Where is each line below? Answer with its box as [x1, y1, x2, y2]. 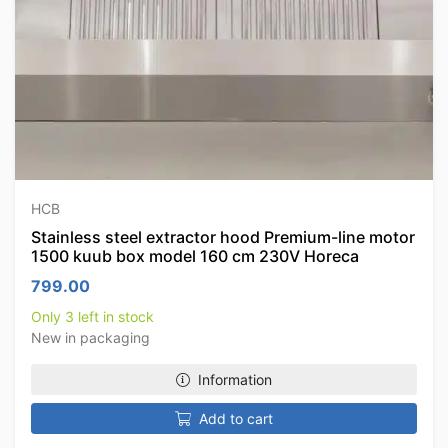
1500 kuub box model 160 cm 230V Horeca [31, 246, 359, 266]
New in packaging [31, 329, 150, 346]
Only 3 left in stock [31, 308, 154, 325]
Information [198, 371, 272, 388]
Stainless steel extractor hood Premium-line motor [31, 227, 415, 247]
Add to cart [199, 410, 273, 427]
